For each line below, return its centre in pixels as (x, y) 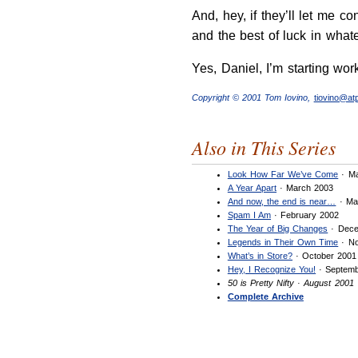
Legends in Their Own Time (283, 242)
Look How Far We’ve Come (283, 174)
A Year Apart (252, 187)
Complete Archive (265, 296)
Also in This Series (264, 147)
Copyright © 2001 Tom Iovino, (253, 97)
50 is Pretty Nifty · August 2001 (290, 282)
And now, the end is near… (282, 201)
